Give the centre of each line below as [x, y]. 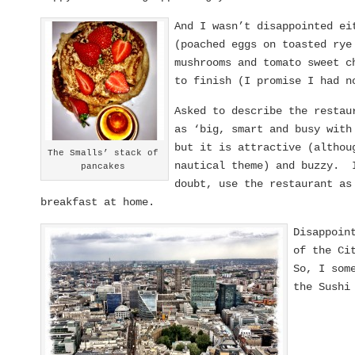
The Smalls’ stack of [103, 153]
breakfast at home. [98, 202]
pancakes [103, 166]
